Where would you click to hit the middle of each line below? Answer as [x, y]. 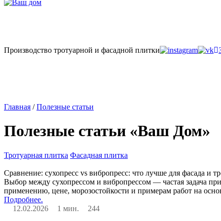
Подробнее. [23, 199]
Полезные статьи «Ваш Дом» [107, 131]
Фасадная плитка [99, 155]
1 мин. [68, 208]
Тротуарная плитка [36, 155]
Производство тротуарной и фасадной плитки [82, 50]
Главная [17, 107]
